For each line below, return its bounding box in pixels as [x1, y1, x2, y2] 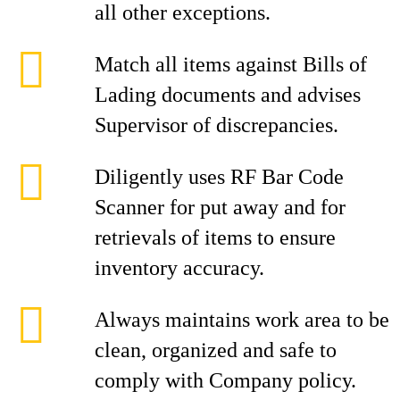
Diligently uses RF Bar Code [95, 165, 344, 188]
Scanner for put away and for [95, 196, 346, 219]
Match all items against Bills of [95, 53, 367, 76]
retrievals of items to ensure [95, 226, 336, 249]
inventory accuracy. [95, 256, 264, 279]
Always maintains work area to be [95, 308, 389, 331]
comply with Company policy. [95, 369, 356, 392]
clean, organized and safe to [95, 338, 337, 362]
